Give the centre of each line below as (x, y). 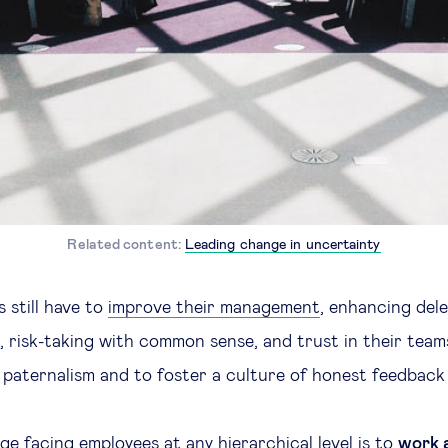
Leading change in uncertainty (282, 244)
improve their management (214, 307)
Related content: (126, 244)
